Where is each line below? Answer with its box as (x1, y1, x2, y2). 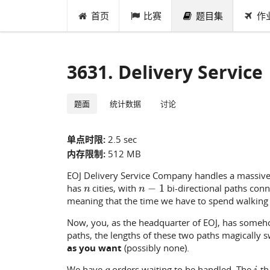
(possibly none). (121, 241, 189, 254)
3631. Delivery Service (66, 59, 263, 84)
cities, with (90, 181, 139, 194)
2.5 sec (107, 133, 137, 145)
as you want (66, 241, 122, 254)
